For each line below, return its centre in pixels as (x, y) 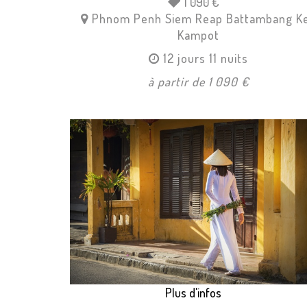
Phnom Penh (126, 19)
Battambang (259, 19)
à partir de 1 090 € (198, 82)
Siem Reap (194, 19)
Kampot (199, 35)
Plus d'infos (194, 292)
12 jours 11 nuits (206, 59)
